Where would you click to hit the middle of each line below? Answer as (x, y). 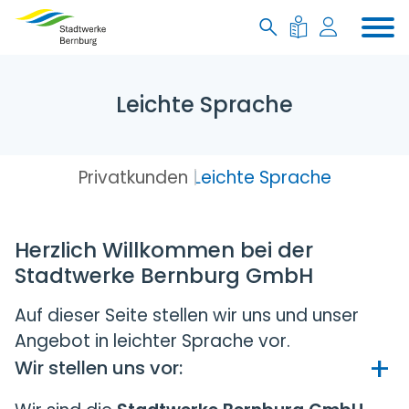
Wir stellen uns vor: (99, 368)
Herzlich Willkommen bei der (164, 250)
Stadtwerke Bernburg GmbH (164, 276)
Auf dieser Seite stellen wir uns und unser (187, 315)
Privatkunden (133, 178)
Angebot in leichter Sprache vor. (152, 341)
